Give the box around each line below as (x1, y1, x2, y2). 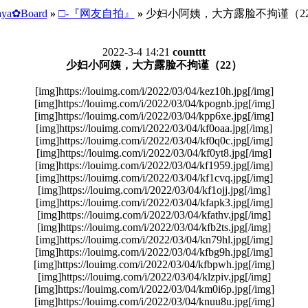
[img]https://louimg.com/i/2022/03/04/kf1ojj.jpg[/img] (38, 184, 270, 196)
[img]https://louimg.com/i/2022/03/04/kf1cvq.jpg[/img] (35, 172, 273, 184)
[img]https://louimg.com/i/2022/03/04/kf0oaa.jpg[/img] (36, 122, 272, 134)
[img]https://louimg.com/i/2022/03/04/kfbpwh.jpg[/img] (34, 258, 274, 270)
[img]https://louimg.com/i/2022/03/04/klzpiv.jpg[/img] (37, 271, 271, 283)
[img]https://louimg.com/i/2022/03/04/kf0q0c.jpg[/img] (35, 135, 273, 146)
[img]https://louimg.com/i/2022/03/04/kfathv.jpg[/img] (37, 209, 271, 221)
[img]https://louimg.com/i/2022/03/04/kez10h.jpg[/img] (34, 85, 274, 97)
